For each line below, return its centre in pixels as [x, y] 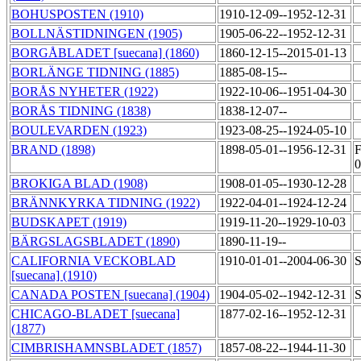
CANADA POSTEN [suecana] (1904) [110, 295]
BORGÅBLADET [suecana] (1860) [105, 53]
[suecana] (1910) [54, 276]
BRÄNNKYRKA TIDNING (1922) [106, 203]
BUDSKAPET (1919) [69, 222]
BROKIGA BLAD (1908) [79, 184]
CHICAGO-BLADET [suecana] [95, 314]
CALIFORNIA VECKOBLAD [93, 261]
